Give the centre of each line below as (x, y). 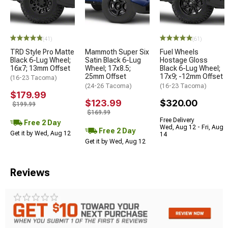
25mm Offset (106, 76)
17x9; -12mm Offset (191, 76)
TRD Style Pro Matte (42, 52)
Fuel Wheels (179, 52)
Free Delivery (177, 120)
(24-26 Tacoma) (108, 86)
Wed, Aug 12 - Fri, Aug (192, 127)
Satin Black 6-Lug (113, 60)
